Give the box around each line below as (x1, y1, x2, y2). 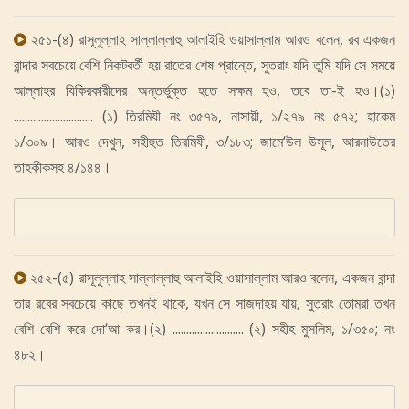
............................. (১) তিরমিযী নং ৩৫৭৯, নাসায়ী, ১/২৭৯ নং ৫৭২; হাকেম (14, 106, 395, 126)
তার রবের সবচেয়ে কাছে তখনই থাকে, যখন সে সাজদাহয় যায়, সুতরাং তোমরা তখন (14, 293, 395, 313)
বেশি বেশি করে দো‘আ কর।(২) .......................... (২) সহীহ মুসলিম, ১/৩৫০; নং (14, 319, 395, 339)
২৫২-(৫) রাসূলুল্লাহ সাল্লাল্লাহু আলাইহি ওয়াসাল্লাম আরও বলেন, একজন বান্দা (30, 267, 396, 288)
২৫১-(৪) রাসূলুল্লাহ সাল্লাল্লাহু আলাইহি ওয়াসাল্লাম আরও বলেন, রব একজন (31, 29, 396, 49)
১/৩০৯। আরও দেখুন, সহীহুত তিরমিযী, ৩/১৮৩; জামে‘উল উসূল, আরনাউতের (14, 131, 395, 152)
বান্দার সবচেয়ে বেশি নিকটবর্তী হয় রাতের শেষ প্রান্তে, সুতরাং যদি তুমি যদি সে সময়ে (14, 55, 395, 75)
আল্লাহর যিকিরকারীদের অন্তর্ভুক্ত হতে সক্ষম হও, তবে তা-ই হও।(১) (14, 80, 395, 100)
